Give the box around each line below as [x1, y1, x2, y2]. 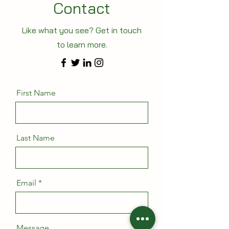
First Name [16, 88, 56, 98]
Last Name [16, 133, 55, 143]
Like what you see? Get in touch [22, 25, 142, 36]
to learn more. [56, 39, 107, 50]
